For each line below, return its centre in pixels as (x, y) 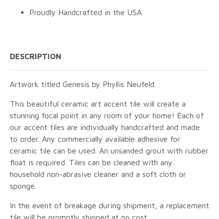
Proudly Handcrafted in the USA (86, 12)
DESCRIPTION (36, 56)
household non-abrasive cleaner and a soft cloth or (98, 174)
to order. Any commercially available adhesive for (95, 139)
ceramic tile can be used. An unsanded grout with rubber (109, 151)
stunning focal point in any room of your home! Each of (107, 116)
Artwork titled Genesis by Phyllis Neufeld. (83, 84)
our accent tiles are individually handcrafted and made (105, 127)
